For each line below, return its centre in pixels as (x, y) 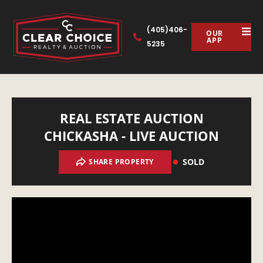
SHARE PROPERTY (121, 162)
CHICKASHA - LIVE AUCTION (131, 136)
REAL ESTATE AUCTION (131, 118)
